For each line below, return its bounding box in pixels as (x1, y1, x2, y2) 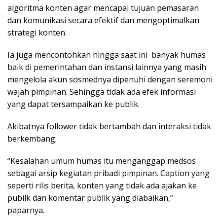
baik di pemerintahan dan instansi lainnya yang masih (7, 62, 206, 73)
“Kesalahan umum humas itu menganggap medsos (7, 155, 196, 167)
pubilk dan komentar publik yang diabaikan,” (7, 192, 173, 204)
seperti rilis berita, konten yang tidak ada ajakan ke (7, 180, 197, 191)
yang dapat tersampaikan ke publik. (7, 99, 142, 110)
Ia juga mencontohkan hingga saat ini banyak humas (7, 49, 206, 61)
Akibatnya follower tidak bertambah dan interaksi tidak (7, 121, 211, 132)
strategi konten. (7, 27, 69, 38)
